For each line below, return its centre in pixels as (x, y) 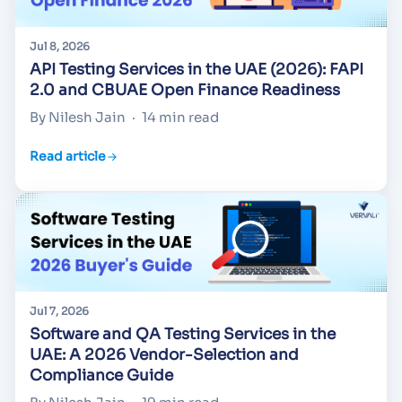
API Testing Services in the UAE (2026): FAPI (197, 69)
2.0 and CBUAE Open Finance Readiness (185, 90)
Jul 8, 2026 (60, 46)
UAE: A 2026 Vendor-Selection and (164, 355)
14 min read (180, 117)
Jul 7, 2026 (59, 311)
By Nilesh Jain (78, 117)
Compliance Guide (101, 376)
